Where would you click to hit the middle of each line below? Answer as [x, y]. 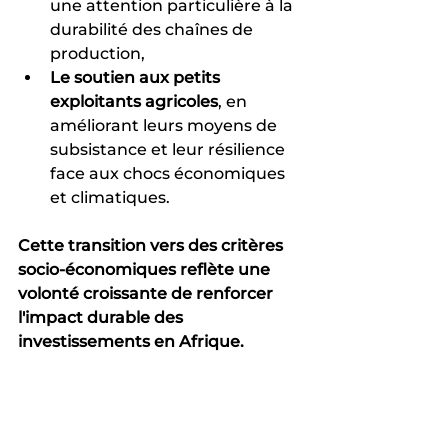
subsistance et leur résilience [169, 149]
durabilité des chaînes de [153, 29]
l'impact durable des [102, 317]
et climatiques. [110, 197]
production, [97, 53]
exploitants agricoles [134, 101]
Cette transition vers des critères [152, 245]
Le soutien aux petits [137, 77]
